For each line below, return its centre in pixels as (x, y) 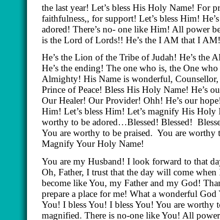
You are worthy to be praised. (97, 133)
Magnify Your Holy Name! (93, 144)
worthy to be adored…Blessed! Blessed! (117, 122)
